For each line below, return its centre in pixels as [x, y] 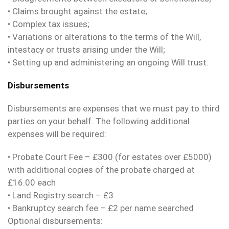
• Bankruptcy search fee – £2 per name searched [101, 208]
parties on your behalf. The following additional [99, 121]
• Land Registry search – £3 [61, 196]
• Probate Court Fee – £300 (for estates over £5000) [110, 157]
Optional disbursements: [55, 221]
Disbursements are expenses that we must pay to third [114, 109]
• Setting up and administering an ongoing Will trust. [108, 63]
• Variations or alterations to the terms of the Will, [104, 37]
